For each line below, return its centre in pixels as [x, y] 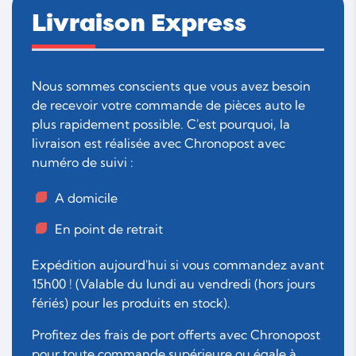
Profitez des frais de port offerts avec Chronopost [176, 334]
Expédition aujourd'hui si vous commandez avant [178, 264]
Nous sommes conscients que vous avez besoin [171, 85]
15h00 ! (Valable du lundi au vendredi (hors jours [174, 283]
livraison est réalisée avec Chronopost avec [159, 143]
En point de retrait [109, 228]
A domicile [86, 197]
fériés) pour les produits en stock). [131, 302]
